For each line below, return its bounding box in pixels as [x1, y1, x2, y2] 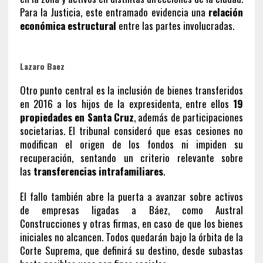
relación [208, 4, 244, 19]
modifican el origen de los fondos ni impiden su [19, 136, 244, 151]
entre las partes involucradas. [116, 18, 234, 33]
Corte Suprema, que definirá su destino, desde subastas [19, 242, 244, 258]
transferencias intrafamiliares [33, 163, 163, 178]
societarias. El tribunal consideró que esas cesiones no [19, 123, 244, 138]
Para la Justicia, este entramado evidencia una [19, 4, 209, 19]
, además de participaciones [134, 109, 244, 124]
